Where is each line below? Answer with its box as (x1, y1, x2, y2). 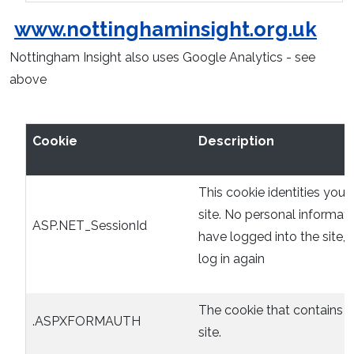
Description (198, 133, 274, 149)
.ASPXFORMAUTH (32, 313, 141, 329)
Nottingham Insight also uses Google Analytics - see (9, 49, 315, 65)
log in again (198, 250, 265, 266)
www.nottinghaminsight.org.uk (14, 17, 317, 41)
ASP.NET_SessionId (32, 217, 147, 233)
